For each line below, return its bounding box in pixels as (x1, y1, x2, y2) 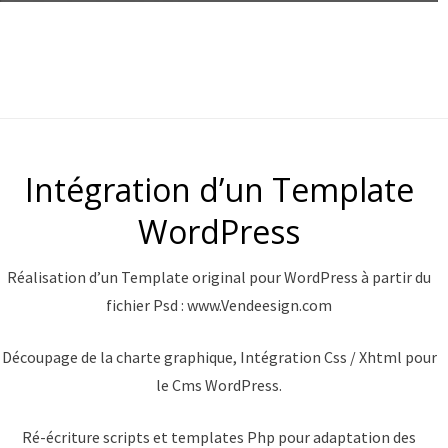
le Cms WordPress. (156, 375, 282, 396)
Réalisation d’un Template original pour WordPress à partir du (7, 267, 431, 288)
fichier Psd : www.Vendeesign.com (106, 295, 332, 316)
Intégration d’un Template (24, 168, 414, 212)
